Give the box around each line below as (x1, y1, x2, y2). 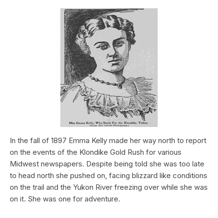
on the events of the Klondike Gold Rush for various (10, 147, 182, 157)
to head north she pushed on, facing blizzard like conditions (10, 170, 207, 180)
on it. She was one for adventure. (10, 194, 120, 203)
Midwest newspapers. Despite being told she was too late (10, 159, 204, 168)
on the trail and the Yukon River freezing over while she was (10, 182, 208, 192)
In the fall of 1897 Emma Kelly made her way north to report (10, 135, 206, 145)
